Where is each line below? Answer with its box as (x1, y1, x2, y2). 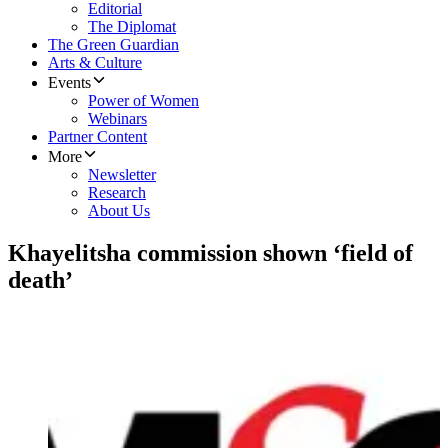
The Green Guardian (48, 36, 179, 54)
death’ (8, 267, 73, 294)
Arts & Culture (48, 54, 142, 72)
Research (88, 184, 146, 202)
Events (48, 74, 91, 92)
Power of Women (88, 92, 199, 110)
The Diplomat (88, 18, 176, 36)
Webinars (88, 110, 147, 128)
